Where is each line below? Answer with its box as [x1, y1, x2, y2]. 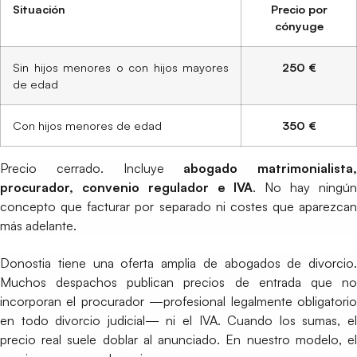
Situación [13, 2, 65, 17]
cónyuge [274, 18, 324, 33]
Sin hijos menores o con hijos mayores [13, 60, 229, 75]
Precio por [270, 2, 328, 17]
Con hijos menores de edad [13, 118, 162, 133]
